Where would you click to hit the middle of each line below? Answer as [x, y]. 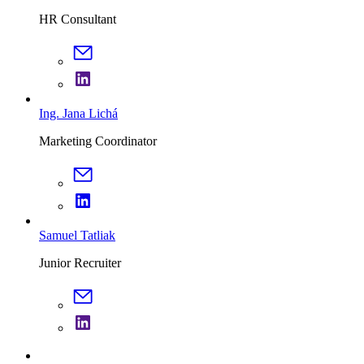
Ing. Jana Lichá [78, 113]
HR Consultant [78, 19]
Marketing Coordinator [98, 141]
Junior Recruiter [80, 262]
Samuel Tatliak [77, 235]
